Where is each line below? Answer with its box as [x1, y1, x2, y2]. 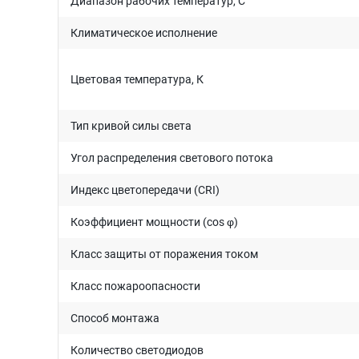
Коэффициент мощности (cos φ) [71, 216, 238, 228]
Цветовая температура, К [71, 73, 204, 86]
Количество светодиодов [71, 344, 204, 357]
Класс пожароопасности [71, 280, 200, 292]
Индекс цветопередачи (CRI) [71, 184, 220, 196]
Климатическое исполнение [71, 26, 217, 39]
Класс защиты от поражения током [71, 248, 258, 260]
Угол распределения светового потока [71, 151, 273, 164]
